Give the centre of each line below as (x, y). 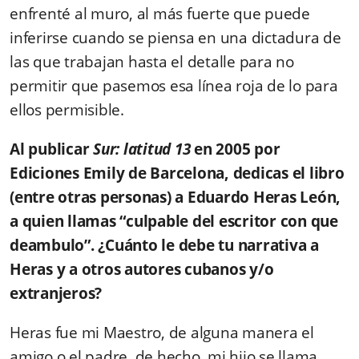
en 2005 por (235, 149)
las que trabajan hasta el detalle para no (152, 61)
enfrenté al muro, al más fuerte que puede (160, 13)
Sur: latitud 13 (142, 149)
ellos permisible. (67, 109)
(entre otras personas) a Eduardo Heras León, (175, 197)
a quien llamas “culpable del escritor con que (174, 221)
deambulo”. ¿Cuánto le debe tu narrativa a (164, 245)
